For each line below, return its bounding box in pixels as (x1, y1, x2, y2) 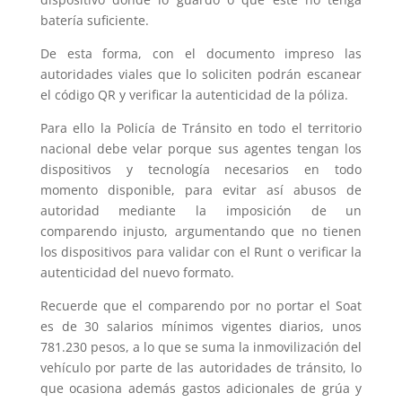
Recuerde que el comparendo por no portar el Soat (39, 297, 363, 315)
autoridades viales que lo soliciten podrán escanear (39, 66, 363, 83)
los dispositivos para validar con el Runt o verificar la (39, 243, 363, 261)
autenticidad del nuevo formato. (39, 264, 234, 282)
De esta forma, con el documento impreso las (39, 45, 363, 63)
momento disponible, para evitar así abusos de (39, 181, 363, 199)
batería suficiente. (39, 12, 149, 30)
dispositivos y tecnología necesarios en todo (39, 161, 363, 179)
